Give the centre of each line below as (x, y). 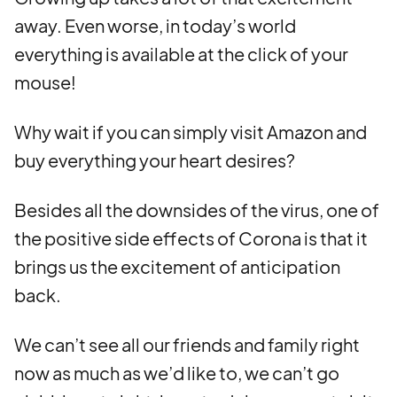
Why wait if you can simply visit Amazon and (191, 132)
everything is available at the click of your (181, 54)
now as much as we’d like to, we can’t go (177, 373)
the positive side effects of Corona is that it (191, 238)
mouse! (45, 82)
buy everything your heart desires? (155, 160)
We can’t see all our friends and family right (187, 344)
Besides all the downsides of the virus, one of (197, 210)
